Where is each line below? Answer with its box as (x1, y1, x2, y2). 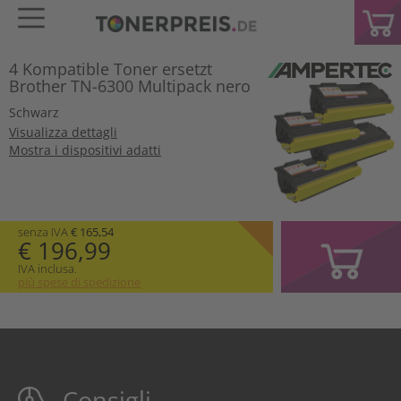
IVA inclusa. (18, 260, 77, 277)
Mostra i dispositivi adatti (9, 141, 161, 158)
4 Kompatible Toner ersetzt (9, 58, 212, 80)
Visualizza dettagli (9, 124, 117, 141)
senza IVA (18, 223, 71, 240)
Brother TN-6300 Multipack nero (9, 75, 251, 97)
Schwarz (9, 104, 59, 121)
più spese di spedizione (18, 273, 141, 290)
